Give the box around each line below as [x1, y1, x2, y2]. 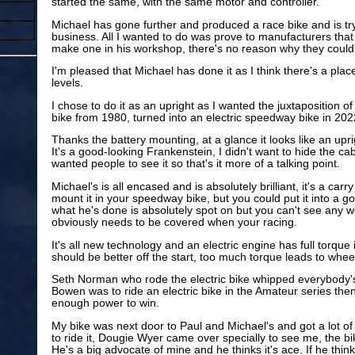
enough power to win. [51, 297, 159, 310]
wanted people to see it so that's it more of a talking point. [51, 158, 340, 170]
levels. [51, 77, 83, 90]
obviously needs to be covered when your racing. [51, 216, 297, 228]
